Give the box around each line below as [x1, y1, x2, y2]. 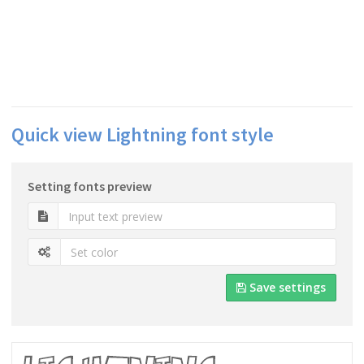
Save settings [246, 279, 326, 295]
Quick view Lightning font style [11, 122, 274, 147]
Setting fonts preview [28, 178, 152, 194]
